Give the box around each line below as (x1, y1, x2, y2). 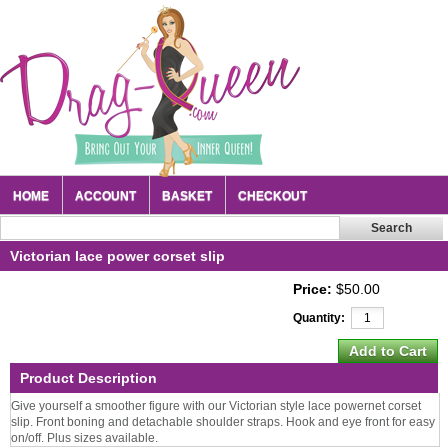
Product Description (20, 370, 157, 386)
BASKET (162, 189, 212, 203)
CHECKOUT (238, 189, 307, 203)
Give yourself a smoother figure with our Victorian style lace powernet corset (11, 399, 421, 413)
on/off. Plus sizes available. (11, 431, 158, 445)
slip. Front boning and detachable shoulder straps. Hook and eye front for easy (11, 415, 435, 429)
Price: (293, 281, 332, 297)
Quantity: (293, 311, 345, 325)
